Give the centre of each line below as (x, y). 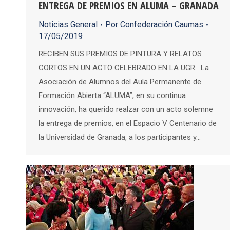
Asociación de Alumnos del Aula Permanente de (120, 82)
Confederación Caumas (162, 25)
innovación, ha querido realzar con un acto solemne (126, 110)
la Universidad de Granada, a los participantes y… (120, 137)
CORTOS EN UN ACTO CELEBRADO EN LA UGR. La (124, 68)
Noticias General (68, 25)
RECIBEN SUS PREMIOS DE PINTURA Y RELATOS (120, 54)
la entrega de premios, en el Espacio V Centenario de (128, 123)
